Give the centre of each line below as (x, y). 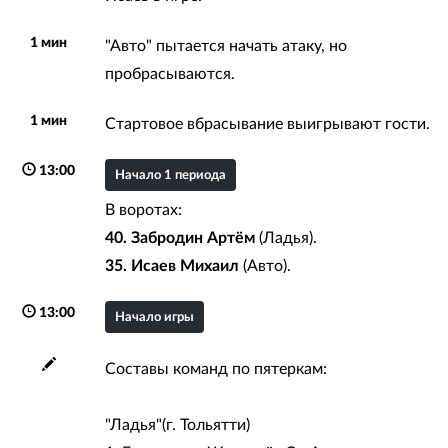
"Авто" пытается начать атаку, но (225, 45)
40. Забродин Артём (179, 237)
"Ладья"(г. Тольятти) (177, 424)
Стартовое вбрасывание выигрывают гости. (267, 123)
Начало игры (154, 317)
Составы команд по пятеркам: (215, 368)
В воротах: (143, 209)
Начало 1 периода (170, 175)
